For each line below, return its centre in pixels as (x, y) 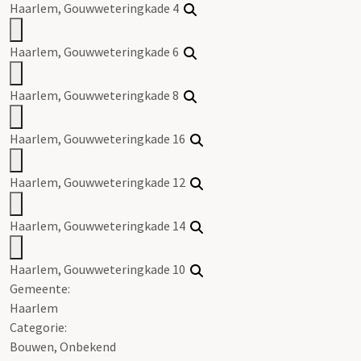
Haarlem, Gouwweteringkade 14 (100, 225)
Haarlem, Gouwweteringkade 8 (97, 95)
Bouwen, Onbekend (63, 346)
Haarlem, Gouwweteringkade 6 (97, 51)
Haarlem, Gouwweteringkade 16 (100, 138)
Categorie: (38, 327)
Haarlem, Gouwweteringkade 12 (100, 182)
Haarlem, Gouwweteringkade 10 (100, 269)
